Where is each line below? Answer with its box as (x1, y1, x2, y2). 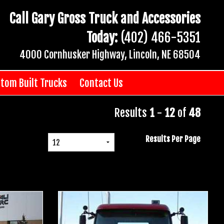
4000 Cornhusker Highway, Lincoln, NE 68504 (19, 47, 200, 61)
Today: (86, 29, 117, 45)
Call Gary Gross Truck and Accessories (9, 10, 200, 26)
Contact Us (79, 76, 123, 89)
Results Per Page (145, 133, 200, 144)
